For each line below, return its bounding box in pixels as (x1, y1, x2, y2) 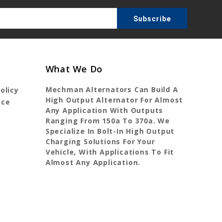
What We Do (45, 63, 103, 75)
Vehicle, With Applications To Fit (45, 147, 174, 157)
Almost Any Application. (45, 158, 141, 167)
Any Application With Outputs (45, 106, 164, 115)
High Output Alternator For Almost (45, 95, 183, 105)
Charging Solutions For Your (45, 137, 155, 147)
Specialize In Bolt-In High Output (45, 126, 175, 136)
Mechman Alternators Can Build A (45, 85, 178, 95)
